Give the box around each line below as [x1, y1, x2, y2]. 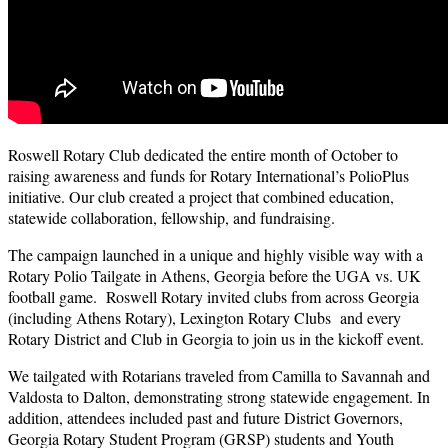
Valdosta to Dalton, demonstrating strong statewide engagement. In [8, 385, 430, 407]
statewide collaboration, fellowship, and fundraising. [8, 206, 335, 228]
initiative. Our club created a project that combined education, [8, 185, 394, 207]
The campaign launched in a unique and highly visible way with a [8, 243, 423, 265]
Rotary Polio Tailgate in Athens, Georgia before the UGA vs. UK [8, 264, 421, 286]
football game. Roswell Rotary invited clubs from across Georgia [8, 285, 419, 307]
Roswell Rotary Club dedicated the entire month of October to [8, 143, 398, 165]
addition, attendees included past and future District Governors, [8, 406, 403, 428]
